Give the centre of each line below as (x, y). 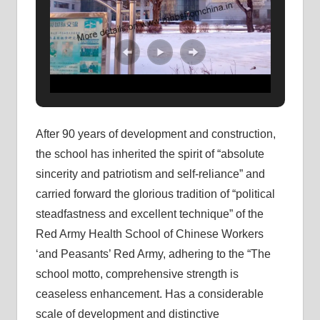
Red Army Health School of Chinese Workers (149, 234)
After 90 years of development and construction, (155, 134)
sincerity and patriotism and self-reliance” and (150, 174)
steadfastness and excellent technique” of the (149, 214)
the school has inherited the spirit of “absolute (150, 154)
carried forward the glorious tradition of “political (155, 194)
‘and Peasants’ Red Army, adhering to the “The (153, 254)
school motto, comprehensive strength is (137, 274)
